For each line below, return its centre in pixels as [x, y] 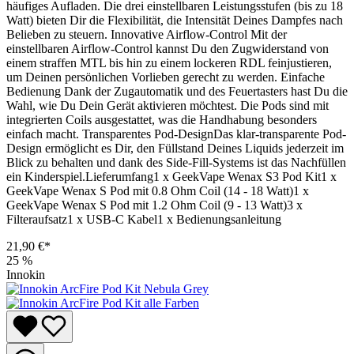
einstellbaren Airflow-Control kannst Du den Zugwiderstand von [168, 48]
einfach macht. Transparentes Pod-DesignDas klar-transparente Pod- [176, 134]
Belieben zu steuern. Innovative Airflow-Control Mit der [147, 34]
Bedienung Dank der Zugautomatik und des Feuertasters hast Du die [177, 91]
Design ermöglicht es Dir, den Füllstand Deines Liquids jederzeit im [175, 148]
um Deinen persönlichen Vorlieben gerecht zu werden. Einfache [166, 77]
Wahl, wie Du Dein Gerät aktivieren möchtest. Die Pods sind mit [168, 105]
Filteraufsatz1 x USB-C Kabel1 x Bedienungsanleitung [144, 219]
